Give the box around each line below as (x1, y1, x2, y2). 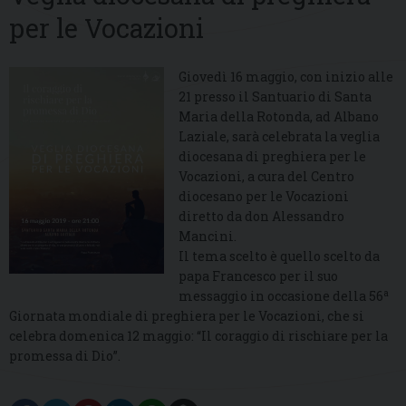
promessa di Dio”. (9, 347, 121, 365)
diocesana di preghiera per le (179, 148, 367, 166)
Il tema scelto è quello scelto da (179, 247, 381, 266)
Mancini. (179, 227, 237, 246)
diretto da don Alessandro (179, 208, 345, 226)
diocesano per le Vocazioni (179, 188, 350, 206)
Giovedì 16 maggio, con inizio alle (179, 68, 394, 86)
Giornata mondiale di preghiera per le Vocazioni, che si (9, 307, 364, 325)
